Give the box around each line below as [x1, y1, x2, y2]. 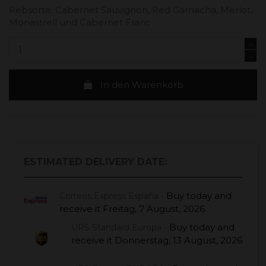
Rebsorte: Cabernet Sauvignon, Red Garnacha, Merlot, [9, 4, 252, 15]
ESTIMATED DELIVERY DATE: [24, 156, 167, 167]
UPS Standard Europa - [71, 221, 169, 233]
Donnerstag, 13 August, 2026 [115, 234, 242, 246]
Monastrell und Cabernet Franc [9, 16, 151, 28]
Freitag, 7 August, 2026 [103, 202, 205, 214]
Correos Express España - [59, 190, 166, 201]
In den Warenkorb [100, 78, 184, 90]
